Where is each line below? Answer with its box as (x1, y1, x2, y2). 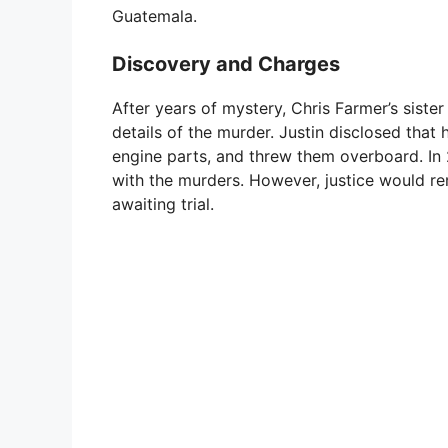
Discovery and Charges (112, 52, 340, 77)
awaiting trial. (112, 194, 214, 215)
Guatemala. (112, 6, 197, 27)
